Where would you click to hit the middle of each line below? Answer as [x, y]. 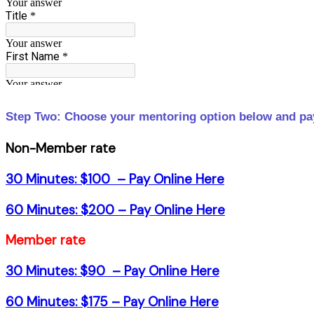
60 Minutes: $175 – [64, 301]
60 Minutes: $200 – [68, 210]
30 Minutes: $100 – [67, 179]
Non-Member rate [61, 149]
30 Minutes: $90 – [65, 271]
